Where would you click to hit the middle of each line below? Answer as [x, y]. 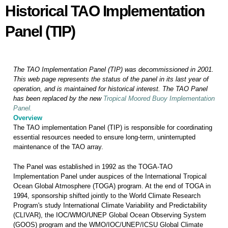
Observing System [179, 215]
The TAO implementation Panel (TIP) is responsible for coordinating [113, 127]
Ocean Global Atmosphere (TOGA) [64, 186]
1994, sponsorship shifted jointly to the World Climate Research [107, 196]
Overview [28, 118]
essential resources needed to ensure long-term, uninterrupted [104, 137]
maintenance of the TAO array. [58, 147]
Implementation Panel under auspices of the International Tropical [110, 176]
